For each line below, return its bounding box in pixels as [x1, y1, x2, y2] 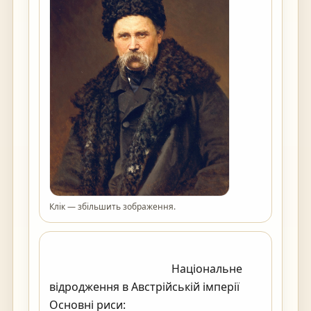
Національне [49, 261, 171, 276]
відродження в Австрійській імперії [49, 279, 239, 294]
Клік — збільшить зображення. [49, 201, 176, 212]
